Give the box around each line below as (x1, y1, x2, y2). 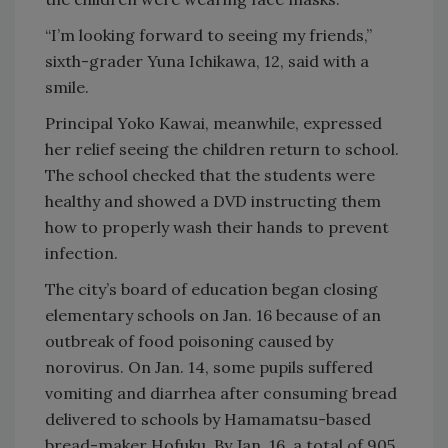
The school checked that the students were (45, 165, 375, 186)
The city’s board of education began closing (45, 279, 378, 300)
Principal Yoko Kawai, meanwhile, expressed (45, 113, 382, 134)
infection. (45, 243, 118, 264)
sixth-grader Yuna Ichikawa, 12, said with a (45, 51, 369, 72)
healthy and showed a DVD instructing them (45, 191, 381, 212)
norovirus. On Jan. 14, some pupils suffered (45, 357, 373, 378)
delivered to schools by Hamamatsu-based (45, 409, 371, 430)
